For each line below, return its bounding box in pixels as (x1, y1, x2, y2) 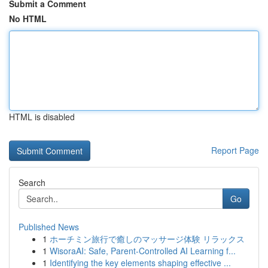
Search (19, 176, 45, 188)
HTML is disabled (9, 111, 75, 123)
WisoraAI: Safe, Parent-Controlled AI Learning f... (50, 245, 236, 257)
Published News (19, 221, 79, 233)
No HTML (9, 13, 47, 25)
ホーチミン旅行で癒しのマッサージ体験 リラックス (50, 233, 245, 245)
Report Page (211, 144, 259, 156)
